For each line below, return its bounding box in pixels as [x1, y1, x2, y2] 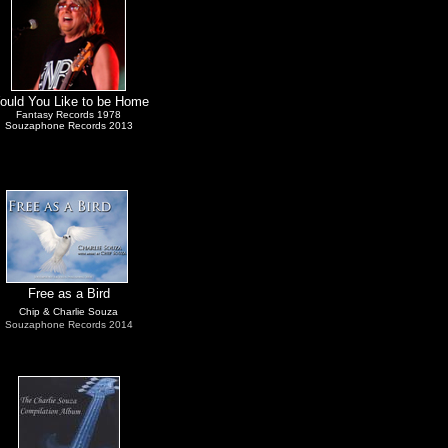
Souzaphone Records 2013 [4, 120, 133, 131]
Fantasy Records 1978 [16, 109, 121, 120]
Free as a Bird [27, 286, 110, 301]
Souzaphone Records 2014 [4, 319, 133, 330]
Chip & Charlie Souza [19, 306, 118, 317]
